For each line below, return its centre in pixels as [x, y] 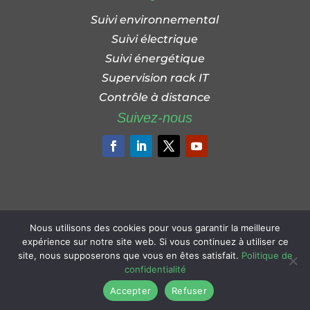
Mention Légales [154, 244]
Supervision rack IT [155, 77]
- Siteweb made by [228, 244]
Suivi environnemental [155, 19]
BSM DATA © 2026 [80, 244]
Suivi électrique [155, 39]
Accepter [131, 290]
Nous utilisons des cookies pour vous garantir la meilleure [155, 228]
